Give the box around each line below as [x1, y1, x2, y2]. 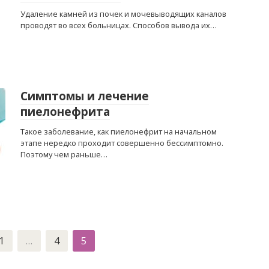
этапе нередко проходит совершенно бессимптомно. [20, 138, 223, 148]
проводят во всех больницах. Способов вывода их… [20, 20, 217, 31]
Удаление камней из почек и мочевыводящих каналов [20, 8, 226, 19]
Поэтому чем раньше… [20, 149, 107, 160]
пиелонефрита [20, 104, 110, 119]
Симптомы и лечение [20, 88, 149, 104]
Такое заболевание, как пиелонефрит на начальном [20, 126, 217, 137]
